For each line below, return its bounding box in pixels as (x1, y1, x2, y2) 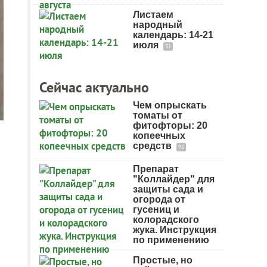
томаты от (133, 110, 182, 120)
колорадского (133, 215, 199, 225)
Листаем (133, 10, 173, 20)
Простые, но (133, 255, 193, 265)
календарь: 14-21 (133, 30, 213, 40)
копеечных (133, 131, 185, 141)
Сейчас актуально (39, 78, 149, 97)
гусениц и (133, 204, 179, 215)
